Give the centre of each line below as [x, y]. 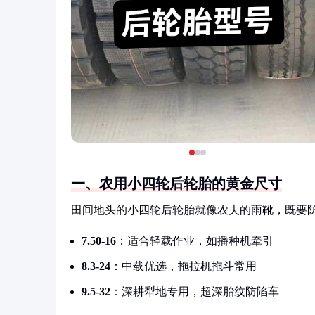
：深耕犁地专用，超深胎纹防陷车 [195, 291]
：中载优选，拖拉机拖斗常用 [184, 266]
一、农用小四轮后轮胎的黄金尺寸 [176, 184]
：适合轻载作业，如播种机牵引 [195, 241]
